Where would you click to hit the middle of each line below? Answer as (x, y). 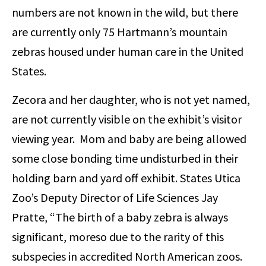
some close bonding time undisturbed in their (125, 158)
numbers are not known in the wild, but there (125, 12)
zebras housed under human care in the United (128, 52)
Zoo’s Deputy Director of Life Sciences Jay (115, 197)
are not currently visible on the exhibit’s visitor (127, 119)
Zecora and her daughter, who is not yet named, (131, 99)
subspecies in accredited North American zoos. (127, 256)
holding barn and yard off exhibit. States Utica (126, 178)
